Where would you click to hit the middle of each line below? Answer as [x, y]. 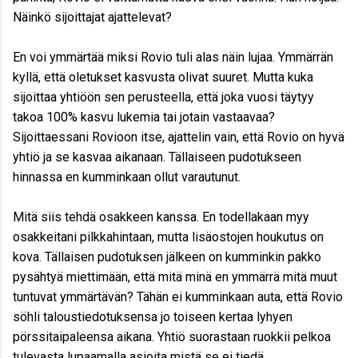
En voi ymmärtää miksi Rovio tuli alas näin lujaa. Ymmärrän [173, 57]
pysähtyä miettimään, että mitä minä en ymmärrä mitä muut [175, 276]
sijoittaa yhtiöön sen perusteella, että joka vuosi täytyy [163, 97]
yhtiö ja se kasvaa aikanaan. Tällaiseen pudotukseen [157, 157]
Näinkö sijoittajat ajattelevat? [92, 17]
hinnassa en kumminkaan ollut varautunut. [127, 177]
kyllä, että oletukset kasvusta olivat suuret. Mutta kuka [163, 77]
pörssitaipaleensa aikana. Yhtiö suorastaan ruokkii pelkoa [172, 336]
